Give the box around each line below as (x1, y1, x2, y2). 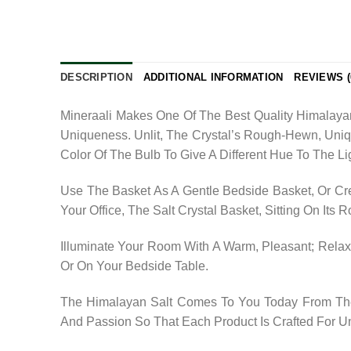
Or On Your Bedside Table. (60, 259, 208, 273)
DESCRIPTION (60, 71, 132, 84)
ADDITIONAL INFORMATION (143, 71, 284, 84)
